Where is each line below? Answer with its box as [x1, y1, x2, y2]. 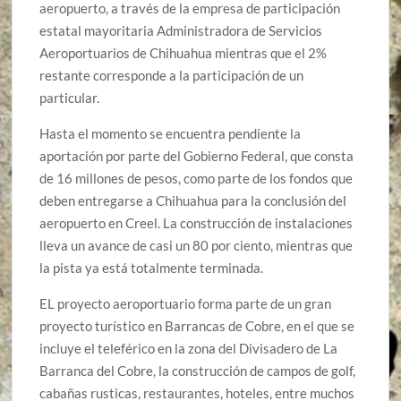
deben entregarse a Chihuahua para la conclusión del [39, 192, 347, 209]
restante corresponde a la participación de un [39, 66, 304, 83]
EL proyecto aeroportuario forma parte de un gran [39, 294, 332, 311]
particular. [39, 89, 100, 106]
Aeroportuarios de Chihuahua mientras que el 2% [39, 44, 328, 61]
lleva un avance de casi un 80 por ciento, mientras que [39, 236, 354, 253]
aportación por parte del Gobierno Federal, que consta [39, 147, 354, 164]
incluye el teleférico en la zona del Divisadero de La [39, 339, 338, 356]
